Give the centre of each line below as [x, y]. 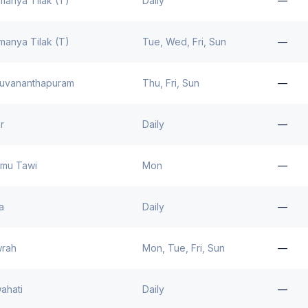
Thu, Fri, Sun [171, 83]
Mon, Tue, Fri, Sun [184, 248]
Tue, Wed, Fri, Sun [184, 42]
